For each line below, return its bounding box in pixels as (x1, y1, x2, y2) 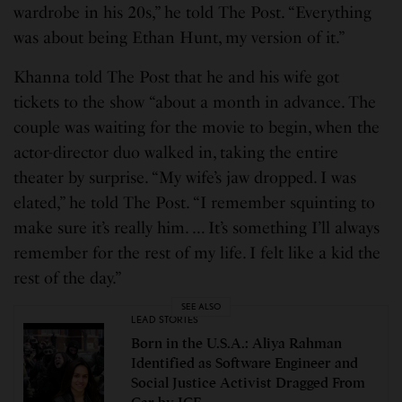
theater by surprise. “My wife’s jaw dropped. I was (13, 167, 357, 188)
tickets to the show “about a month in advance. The (13, 92, 377, 112)
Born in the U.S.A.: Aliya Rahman (131, 334, 342, 353)
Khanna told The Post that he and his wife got (13, 66, 340, 87)
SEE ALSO (181, 301, 221, 312)
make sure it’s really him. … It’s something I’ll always (13, 217, 380, 238)
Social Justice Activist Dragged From (131, 373, 365, 392)
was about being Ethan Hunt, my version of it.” (13, 27, 346, 48)
